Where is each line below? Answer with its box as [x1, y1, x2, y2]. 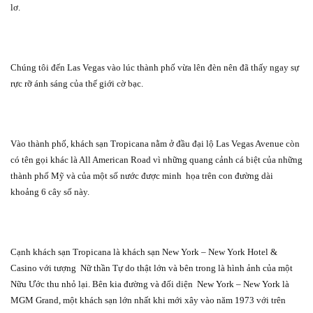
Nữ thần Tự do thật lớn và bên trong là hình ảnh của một [80, 262, 293, 273]
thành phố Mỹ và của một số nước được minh [10, 170, 182, 181]
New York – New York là [197, 278, 289, 289]
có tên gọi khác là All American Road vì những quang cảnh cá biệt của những [10, 154, 303, 165]
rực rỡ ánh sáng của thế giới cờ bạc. [10, 78, 143, 89]
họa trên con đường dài [186, 170, 273, 181]
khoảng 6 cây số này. [10, 186, 89, 197]
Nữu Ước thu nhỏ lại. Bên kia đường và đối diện [10, 278, 193, 289]
